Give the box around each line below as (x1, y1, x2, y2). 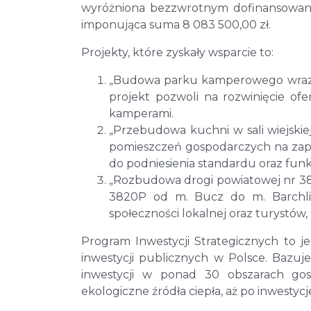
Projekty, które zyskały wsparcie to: (81, 46, 274, 60)
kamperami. (109, 107, 174, 121)
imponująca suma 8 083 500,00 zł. (81, 18, 271, 32)
